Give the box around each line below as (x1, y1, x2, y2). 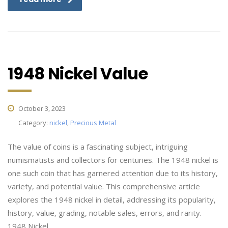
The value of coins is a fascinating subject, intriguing (8, 141, 188, 152)
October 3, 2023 (17, 104, 66, 113)
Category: (18, 118, 49, 127)
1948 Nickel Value (8, 62, 148, 85)
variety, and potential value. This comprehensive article (8, 181, 200, 191)
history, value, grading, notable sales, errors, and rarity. (8, 208, 202, 218)
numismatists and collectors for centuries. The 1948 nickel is (8, 155, 218, 165)
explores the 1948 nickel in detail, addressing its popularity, (8, 194, 216, 205)
